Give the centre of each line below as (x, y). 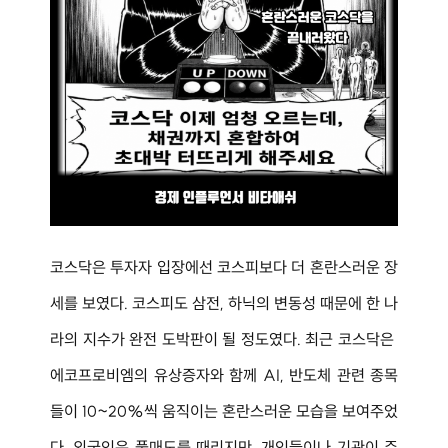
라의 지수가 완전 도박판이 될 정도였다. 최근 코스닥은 (224, 338)
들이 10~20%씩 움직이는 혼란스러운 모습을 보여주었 (224, 410)
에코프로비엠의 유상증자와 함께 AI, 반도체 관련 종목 (224, 374)
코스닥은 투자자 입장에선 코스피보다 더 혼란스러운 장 (224, 266)
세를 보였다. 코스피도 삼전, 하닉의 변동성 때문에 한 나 (224, 302)
